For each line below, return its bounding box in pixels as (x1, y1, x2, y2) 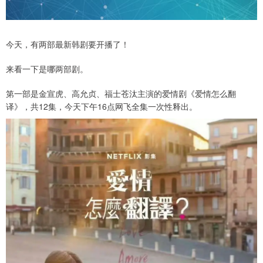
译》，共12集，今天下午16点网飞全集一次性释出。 (6, 100, 197, 112)
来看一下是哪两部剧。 (6, 62, 88, 75)
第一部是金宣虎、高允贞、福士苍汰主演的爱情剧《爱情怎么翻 (6, 87, 236, 99)
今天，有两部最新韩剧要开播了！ (6, 38, 129, 50)
